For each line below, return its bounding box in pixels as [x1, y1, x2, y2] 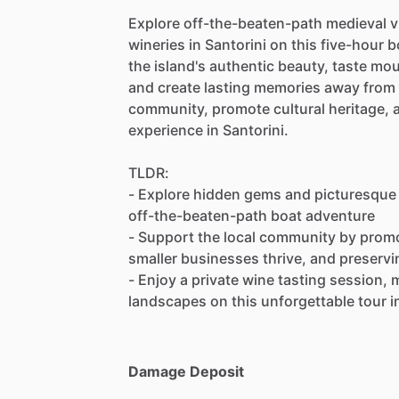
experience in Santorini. [128, 120, 289, 139]
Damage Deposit [128, 362, 244, 380]
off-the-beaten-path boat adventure [128, 206, 375, 224]
